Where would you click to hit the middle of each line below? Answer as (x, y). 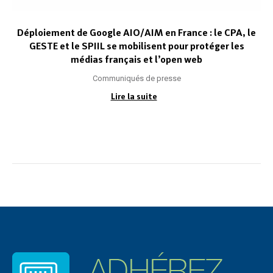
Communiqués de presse (136, 78)
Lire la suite (134, 96)
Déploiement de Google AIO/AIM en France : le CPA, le (136, 33)
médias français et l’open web (136, 59)
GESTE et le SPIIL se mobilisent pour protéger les (136, 46)
